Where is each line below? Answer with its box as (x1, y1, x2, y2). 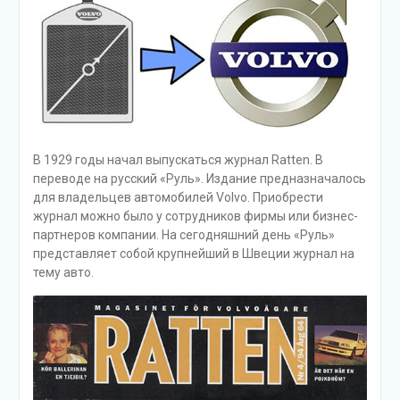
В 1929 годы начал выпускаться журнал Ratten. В (32, 152, 323, 167)
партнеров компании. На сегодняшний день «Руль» (32, 227, 335, 242)
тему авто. (32, 264, 94, 279)
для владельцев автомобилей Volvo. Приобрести (32, 189, 323, 204)
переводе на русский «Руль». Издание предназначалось (32, 171, 366, 186)
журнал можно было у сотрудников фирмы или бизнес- (32, 208, 358, 223)
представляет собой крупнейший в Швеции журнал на (32, 246, 354, 261)
